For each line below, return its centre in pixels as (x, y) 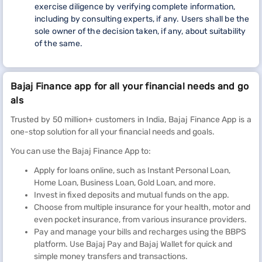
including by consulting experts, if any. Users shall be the (142, 19)
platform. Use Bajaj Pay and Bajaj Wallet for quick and (133, 244)
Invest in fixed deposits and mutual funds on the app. (132, 195)
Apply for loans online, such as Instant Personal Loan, (132, 170)
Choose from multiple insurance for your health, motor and (142, 207)
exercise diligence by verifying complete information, (135, 7)
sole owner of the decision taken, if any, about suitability (140, 31)
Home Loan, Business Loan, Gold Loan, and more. (125, 183)
